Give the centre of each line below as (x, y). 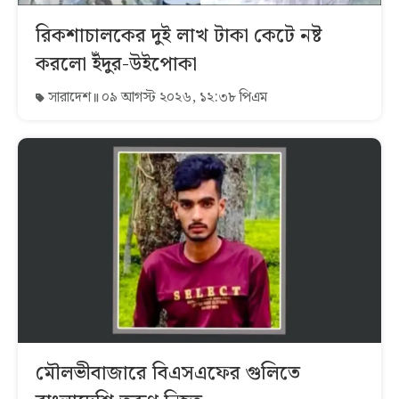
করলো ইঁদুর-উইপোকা (116, 65)
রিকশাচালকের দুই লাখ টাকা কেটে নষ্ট (179, 37)
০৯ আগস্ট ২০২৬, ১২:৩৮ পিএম (183, 98)
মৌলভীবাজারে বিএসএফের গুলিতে (168, 373)
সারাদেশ (69, 98)
